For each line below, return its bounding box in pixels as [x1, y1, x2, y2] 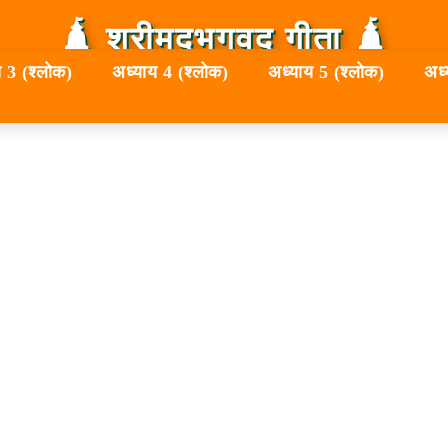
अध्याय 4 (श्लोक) [112, 62, 228, 82]
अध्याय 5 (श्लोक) [268, 62, 384, 82]
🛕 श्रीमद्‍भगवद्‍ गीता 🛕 [59, 21, 389, 58]
